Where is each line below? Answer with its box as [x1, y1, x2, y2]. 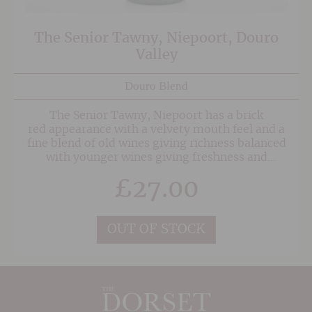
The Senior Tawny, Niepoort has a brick [49, 110, 264, 122]
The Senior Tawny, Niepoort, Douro [34, 31, 279, 46]
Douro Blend [125, 79, 189, 93]
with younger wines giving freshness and [45, 152, 267, 164]
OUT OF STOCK [107, 222, 206, 236]
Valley [135, 48, 178, 63]
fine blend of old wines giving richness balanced [26, 138, 286, 150]
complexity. [124, 166, 189, 178]
